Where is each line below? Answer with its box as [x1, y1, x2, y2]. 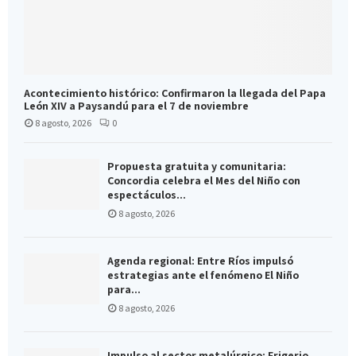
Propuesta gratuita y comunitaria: [107, 159, 286, 174]
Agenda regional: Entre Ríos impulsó [107, 253, 293, 269]
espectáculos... [107, 188, 186, 203]
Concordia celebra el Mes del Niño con [107, 173, 300, 188]
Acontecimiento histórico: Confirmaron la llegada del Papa [24, 86, 326, 101]
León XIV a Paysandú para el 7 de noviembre [24, 99, 249, 114]
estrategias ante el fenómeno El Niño [107, 268, 299, 283]
